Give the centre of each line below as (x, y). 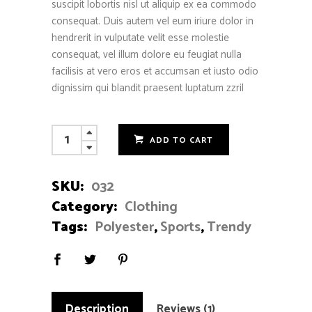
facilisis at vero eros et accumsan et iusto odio (155, 72)
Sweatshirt (73, 148)
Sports (180, 228)
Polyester (124, 228)
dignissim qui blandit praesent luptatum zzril (148, 88)
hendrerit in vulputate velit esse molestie (140, 38)
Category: (86, 208)
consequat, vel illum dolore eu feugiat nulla (147, 55)
